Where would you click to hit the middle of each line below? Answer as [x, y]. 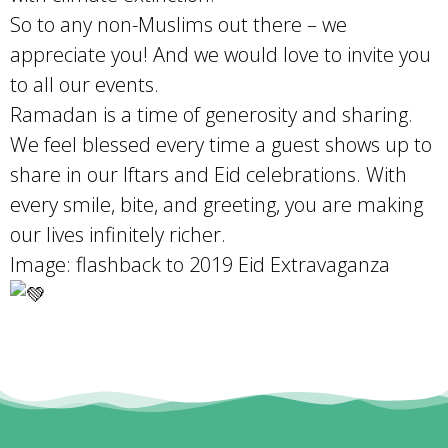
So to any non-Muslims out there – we [178, 25]
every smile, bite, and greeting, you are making [216, 205]
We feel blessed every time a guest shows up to [221, 145]
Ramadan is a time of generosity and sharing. [211, 115]
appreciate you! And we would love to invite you [220, 55]
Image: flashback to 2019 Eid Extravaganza [200, 265]
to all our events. [84, 85]
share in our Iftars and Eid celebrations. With [208, 175]
